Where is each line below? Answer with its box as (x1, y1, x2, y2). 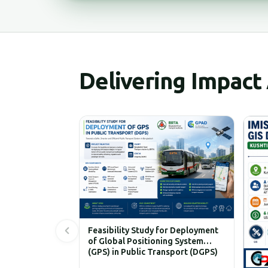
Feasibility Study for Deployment (69, 226, 200, 236)
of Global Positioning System (69, 236, 185, 247)
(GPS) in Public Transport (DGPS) (69, 247, 200, 258)
